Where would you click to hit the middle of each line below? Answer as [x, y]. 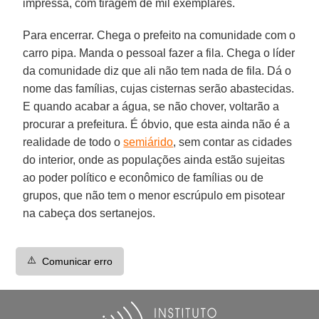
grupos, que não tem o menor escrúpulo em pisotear [154, 195]
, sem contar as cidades [233, 142]
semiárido [148, 142]
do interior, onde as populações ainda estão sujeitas [154, 159]
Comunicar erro [78, 261]
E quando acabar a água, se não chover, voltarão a [151, 106]
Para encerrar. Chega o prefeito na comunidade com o [159, 35]
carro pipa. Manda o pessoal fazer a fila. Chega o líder [159, 53]
